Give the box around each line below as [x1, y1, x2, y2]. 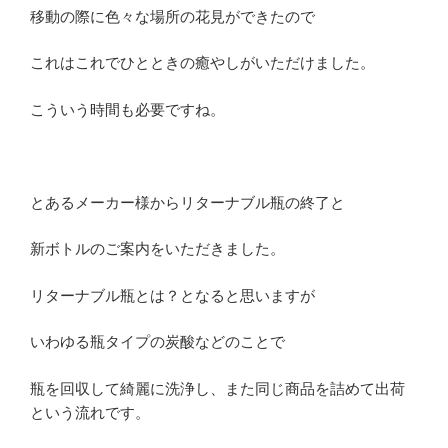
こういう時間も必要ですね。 [30, 100, 225, 118]
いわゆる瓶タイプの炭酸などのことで [30, 333, 285, 351]
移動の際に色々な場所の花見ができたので [30, 7, 315, 25]
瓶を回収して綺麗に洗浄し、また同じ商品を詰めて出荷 [30, 379, 405, 397]
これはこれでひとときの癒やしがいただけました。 [30, 54, 375, 72]
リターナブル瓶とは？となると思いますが [30, 286, 315, 304]
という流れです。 [30, 403, 150, 421]
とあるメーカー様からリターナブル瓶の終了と [30, 193, 345, 211]
